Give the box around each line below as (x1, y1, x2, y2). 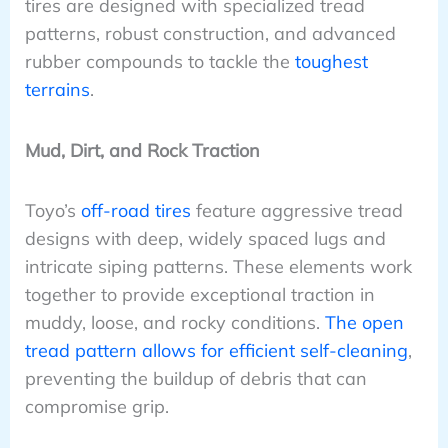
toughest (294, 50, 368, 74)
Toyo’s (24, 199, 81, 223)
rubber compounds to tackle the (24, 50, 295, 74)
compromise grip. (24, 395, 169, 419)
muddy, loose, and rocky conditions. (24, 311, 325, 335)
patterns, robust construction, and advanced (24, 22, 396, 46)
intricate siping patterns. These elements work (24, 255, 412, 279)
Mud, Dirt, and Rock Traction (24, 138, 260, 162)
